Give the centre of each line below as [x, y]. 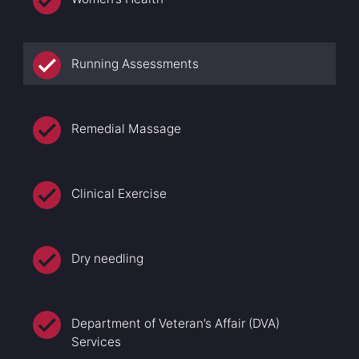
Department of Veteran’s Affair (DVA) [176, 324]
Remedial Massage [127, 129]
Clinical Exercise [119, 194]
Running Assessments [135, 64]
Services [97, 342]
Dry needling [108, 259]
